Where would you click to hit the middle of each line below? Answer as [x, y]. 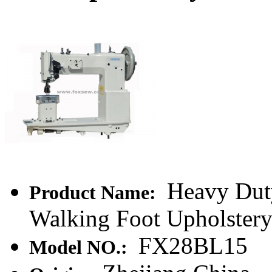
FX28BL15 [190, 245]
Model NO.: [81, 247]
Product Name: [95, 192]
